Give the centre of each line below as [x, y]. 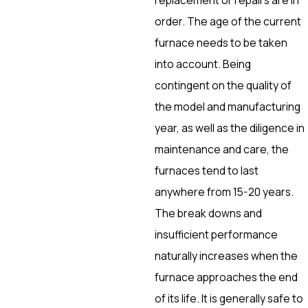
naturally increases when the [227, 255]
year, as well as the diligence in [230, 128]
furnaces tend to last [207, 170]
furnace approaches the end [227, 277]
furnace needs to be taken [221, 42]
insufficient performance [217, 234]
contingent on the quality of [223, 85]
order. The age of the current [228, 21]
